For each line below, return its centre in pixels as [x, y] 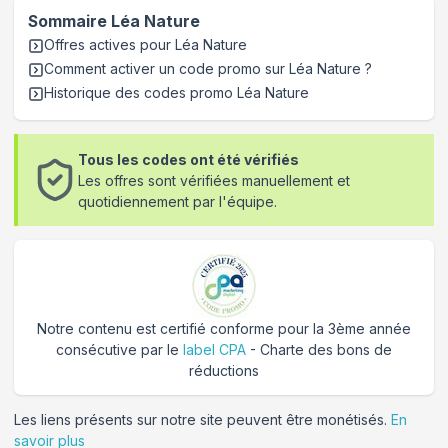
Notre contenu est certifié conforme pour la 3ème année [224, 329]
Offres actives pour [109, 45]
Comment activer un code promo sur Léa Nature [202, 69]
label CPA [214, 350]
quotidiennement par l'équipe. [178, 201]
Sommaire [69, 22]
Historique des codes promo [140, 93]
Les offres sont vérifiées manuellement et [214, 180]
